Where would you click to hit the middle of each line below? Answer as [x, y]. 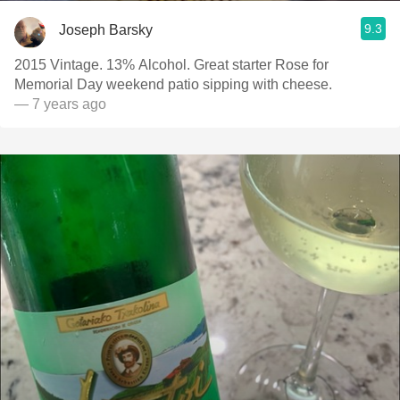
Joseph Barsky [106, 29]
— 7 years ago [60, 104]
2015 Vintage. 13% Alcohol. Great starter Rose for [171, 65]
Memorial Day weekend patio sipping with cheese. [173, 84]
